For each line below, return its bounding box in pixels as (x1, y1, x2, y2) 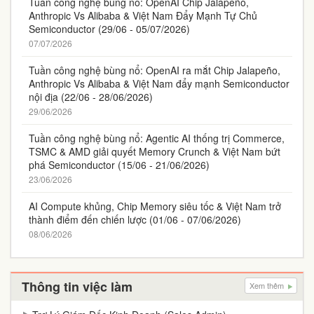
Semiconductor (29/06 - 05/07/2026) (29, 22, 190, 36)
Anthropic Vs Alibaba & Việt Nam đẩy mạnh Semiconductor (29, 76, 289, 90)
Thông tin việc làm (22, 278, 132, 296)
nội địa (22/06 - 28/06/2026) (29, 90, 153, 104)
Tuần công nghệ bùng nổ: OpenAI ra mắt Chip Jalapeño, (29, 63, 280, 77)
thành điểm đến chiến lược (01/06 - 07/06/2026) (29, 212, 241, 226)
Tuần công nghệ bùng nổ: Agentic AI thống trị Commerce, (29, 131, 285, 145)
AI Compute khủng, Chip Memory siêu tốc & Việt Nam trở (29, 199, 281, 213)
